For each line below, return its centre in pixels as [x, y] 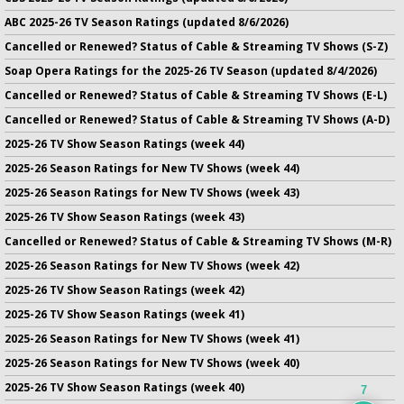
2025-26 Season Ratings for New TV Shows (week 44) [152, 168]
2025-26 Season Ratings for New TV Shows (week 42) [152, 265]
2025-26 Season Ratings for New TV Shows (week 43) [152, 192]
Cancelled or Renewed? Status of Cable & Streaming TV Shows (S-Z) [196, 46]
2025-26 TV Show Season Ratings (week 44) [124, 143]
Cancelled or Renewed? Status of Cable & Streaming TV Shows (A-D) [197, 119]
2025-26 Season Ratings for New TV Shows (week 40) [152, 363]
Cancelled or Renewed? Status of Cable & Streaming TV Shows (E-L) [196, 95]
